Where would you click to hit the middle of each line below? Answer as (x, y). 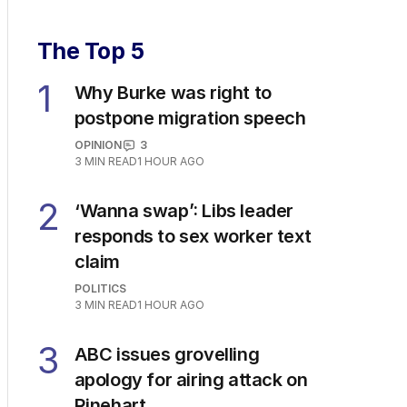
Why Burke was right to (173, 93)
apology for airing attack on (191, 380)
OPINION (98, 145)
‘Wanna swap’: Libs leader (184, 211)
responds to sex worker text (193, 236)
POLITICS (100, 288)
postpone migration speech (190, 118)
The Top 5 (91, 51)
